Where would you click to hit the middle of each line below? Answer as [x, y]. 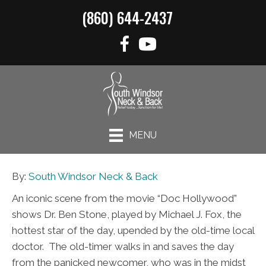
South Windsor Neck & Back [93, 177]
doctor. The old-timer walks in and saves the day [123, 247]
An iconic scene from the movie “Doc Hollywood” [124, 199]
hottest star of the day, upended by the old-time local [133, 231]
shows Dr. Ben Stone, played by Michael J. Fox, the [127, 215]
